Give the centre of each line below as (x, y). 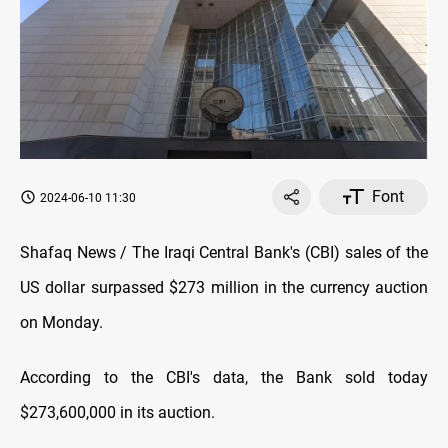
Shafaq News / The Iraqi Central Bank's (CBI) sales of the (224, 252)
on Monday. (61, 322)
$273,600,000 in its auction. (117, 412)
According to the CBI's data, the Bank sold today (224, 377)
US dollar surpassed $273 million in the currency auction (224, 287)
